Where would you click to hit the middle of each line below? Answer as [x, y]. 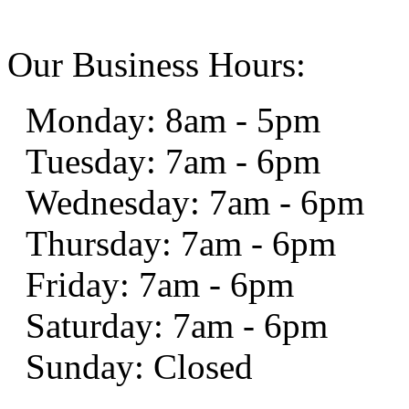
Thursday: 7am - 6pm [181, 243]
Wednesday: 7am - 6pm [195, 202]
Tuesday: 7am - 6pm [173, 161]
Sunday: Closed [139, 366]
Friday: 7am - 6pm [160, 284]
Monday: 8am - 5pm [173, 120]
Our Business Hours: [157, 64]
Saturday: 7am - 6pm [177, 325]
